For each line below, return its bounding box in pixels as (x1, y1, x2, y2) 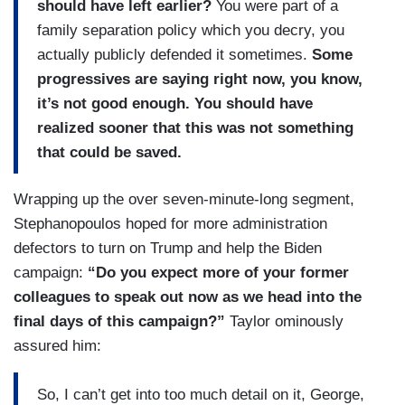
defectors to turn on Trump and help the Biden (14, 240, 322, 258)
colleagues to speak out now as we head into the (14, 288, 362, 306)
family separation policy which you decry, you (37, 21, 344, 39)
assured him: (14, 337, 101, 355)
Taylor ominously (225, 313, 344, 331)
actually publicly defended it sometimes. (37, 45, 312, 63)
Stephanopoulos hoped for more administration (14, 215, 327, 233)
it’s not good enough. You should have (37, 94, 313, 112)
